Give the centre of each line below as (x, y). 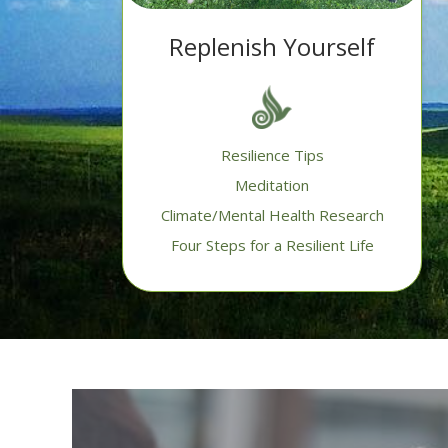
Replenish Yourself (272, 47)
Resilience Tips (272, 155)
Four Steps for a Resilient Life (272, 245)
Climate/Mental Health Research (272, 215)
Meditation (272, 185)
